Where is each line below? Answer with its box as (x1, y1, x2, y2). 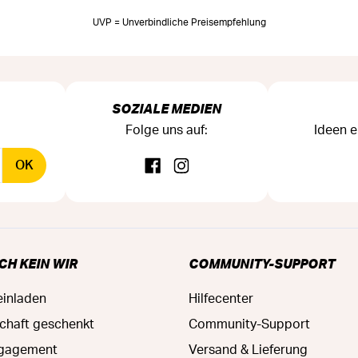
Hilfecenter (189, 292, 253, 305)
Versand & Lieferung (189, 343, 308, 356)
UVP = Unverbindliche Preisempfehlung (92, 17, 266, 27)
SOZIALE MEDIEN (112, 99, 221, 117)
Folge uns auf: (125, 123, 208, 137)
